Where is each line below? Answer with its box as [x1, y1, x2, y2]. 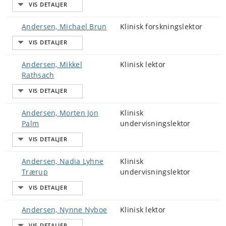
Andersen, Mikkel [22, 60, 82, 69]
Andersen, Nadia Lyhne [22, 156, 104, 166]
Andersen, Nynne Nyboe [22, 205, 107, 214]
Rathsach [22, 70, 54, 80]
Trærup [22, 167, 48, 177]
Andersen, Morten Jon [22, 108, 99, 118]
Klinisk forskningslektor [120, 22, 203, 31]
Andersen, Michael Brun [22, 22, 107, 31]
